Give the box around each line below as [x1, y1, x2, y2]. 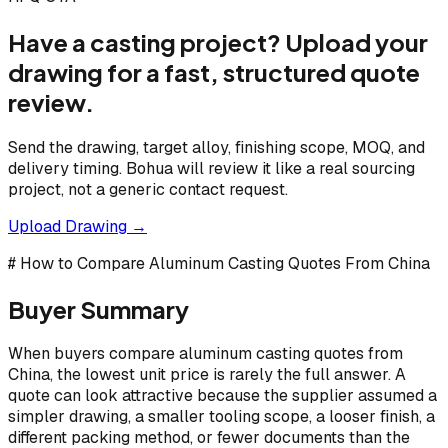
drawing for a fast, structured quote [8, 56, 420, 87]
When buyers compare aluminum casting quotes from [8, 343, 403, 365]
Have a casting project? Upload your [8, 26, 428, 57]
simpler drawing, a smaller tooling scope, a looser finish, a [8, 406, 435, 428]
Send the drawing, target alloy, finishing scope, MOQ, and [8, 136, 425, 158]
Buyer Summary [8, 293, 189, 324]
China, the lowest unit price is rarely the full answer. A [8, 364, 406, 386]
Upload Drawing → [8, 215, 147, 237]
